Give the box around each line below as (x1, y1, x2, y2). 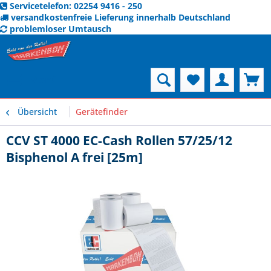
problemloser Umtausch (10, 23, 111, 34)
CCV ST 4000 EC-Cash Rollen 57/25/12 (6, 132, 232, 149)
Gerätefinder (76, 106, 128, 117)
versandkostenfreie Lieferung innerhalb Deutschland (11, 11, 230, 23)
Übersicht (18, 106, 57, 117)
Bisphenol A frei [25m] (6, 149, 143, 166)
